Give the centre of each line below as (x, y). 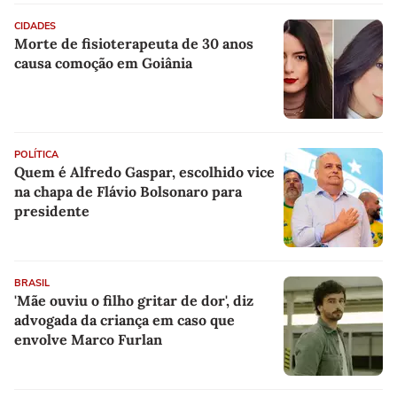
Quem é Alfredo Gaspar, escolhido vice (144, 171)
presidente (52, 210)
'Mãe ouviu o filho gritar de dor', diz (134, 300)
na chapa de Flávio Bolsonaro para (128, 191)
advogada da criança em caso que (125, 319)
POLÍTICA (36, 154)
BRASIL (32, 283)
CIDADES (35, 26)
